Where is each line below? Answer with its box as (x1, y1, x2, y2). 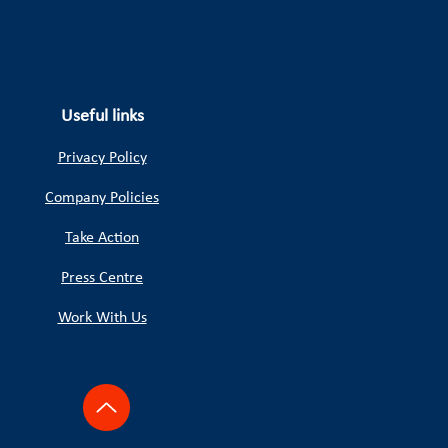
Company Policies (45, 190, 159, 206)
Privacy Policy (57, 150, 147, 166)
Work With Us (57, 310, 147, 326)
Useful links (60, 107, 144, 126)
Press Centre (61, 270, 143, 286)
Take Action (65, 230, 139, 246)
